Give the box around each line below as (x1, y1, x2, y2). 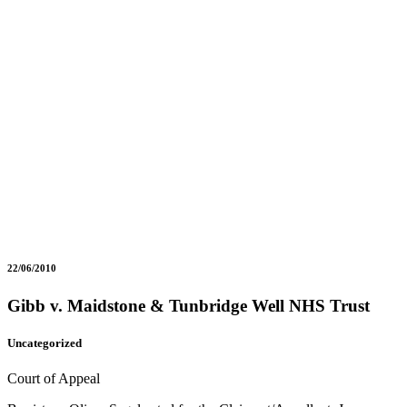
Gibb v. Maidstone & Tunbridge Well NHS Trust (7, 295, 370, 315)
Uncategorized (7, 336, 82, 351)
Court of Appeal (7, 371, 100, 387)
